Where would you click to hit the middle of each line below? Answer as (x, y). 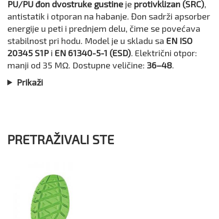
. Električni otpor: (164, 53)
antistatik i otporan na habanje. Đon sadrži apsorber (109, 16)
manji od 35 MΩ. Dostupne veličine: (77, 65)
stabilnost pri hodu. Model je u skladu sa (87, 40)
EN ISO (179, 40)
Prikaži (30, 82)
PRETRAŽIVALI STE (61, 139)
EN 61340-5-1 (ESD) (93, 53)
